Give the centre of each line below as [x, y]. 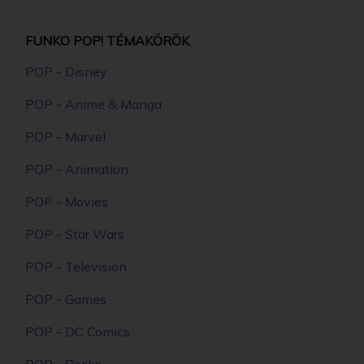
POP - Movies [67, 201]
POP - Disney [66, 71]
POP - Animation [77, 169]
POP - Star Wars [75, 234]
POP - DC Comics [78, 331]
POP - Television [76, 266]
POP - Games [66, 299]
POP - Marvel [65, 136]
